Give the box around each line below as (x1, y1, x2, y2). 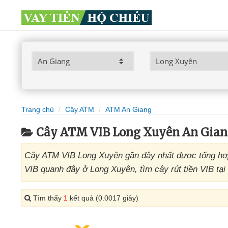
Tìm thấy (31, 194, 64, 202)
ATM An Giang (105, 105, 152, 113)
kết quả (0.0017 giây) (68, 194, 138, 202)
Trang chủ (21, 105, 54, 113)
